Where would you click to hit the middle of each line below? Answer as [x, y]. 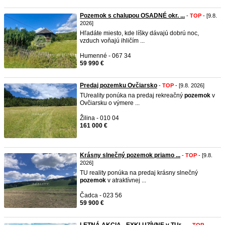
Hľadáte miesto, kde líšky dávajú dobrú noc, [139, 33]
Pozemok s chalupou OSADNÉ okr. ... [132, 16]
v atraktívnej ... [126, 180]
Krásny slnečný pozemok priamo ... [130, 155]
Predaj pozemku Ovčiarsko [119, 85]
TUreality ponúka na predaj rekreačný [132, 95]
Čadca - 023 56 [101, 195]
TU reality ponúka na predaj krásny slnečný [139, 173]
